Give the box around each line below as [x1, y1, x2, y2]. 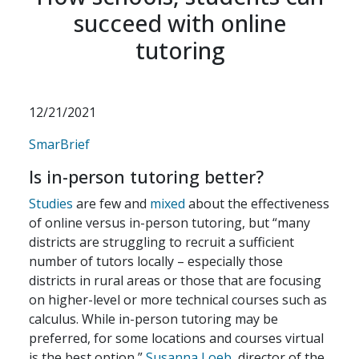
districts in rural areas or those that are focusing [29, 272, 321, 289]
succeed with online [73, 7, 286, 38]
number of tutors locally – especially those [29, 252, 283, 270]
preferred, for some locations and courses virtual [29, 329, 324, 347]
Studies [29, 195, 73, 212]
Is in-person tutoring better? [29, 165, 264, 188]
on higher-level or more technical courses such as [29, 291, 327, 309]
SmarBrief [29, 135, 90, 153]
